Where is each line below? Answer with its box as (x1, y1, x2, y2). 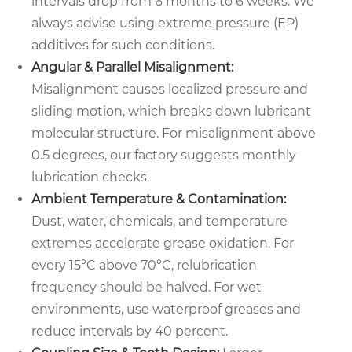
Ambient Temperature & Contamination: (31, 192, 286, 207)
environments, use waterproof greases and (31, 302, 301, 317)
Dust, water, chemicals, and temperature (31, 214, 288, 229)
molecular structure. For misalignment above (31, 126, 316, 141)
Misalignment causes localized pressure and (31, 82, 308, 97)
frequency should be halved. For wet (31, 280, 262, 295)
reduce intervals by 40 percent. (31, 324, 228, 339)
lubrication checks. (31, 170, 149, 185)
